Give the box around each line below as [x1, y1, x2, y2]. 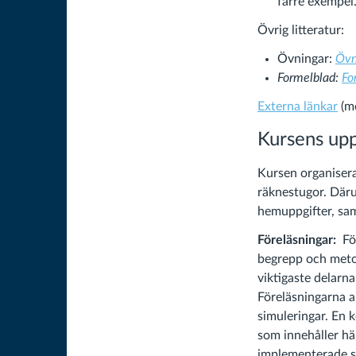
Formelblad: [277, 72, 342, 84]
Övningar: [277, 52, 335, 65]
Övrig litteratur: [257, 24, 344, 37]
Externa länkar [257, 100, 338, 113]
